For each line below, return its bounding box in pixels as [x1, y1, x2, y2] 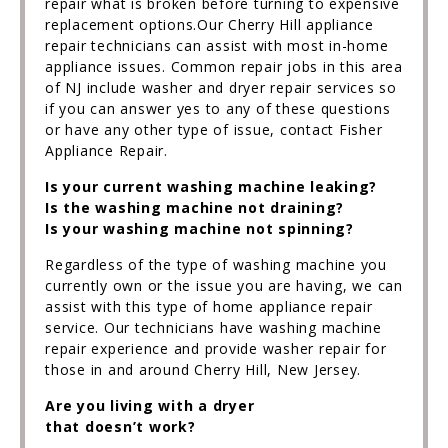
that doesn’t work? [45, 417, 196, 436]
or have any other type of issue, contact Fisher [45, 120, 383, 139]
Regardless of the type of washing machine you [45, 255, 387, 274]
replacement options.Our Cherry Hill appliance [45, 15, 374, 34]
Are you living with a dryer [45, 396, 255, 415]
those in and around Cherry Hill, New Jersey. [45, 360, 361, 379]
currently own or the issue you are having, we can [45, 276, 403, 295]
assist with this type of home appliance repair [45, 297, 373, 316]
